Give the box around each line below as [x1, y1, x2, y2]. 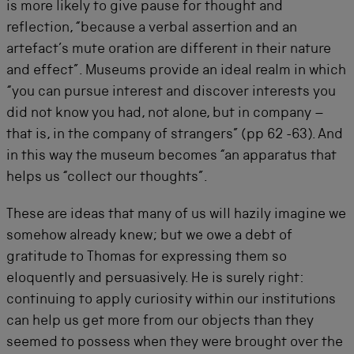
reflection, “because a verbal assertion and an [6, 21, 297, 36]
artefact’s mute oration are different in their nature [6, 42, 331, 57]
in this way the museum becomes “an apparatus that [6, 149, 337, 164]
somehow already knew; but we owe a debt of [6, 228, 292, 243]
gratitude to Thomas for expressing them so [6, 250, 287, 265]
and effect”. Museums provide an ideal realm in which [6, 63, 346, 78]
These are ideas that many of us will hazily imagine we [6, 207, 346, 222]
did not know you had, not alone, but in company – [6, 106, 324, 121]
